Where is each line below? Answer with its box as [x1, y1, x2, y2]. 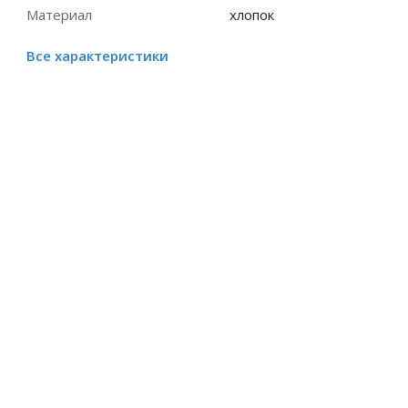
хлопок [229, 5, 274, 24]
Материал [26, 5, 92, 24]
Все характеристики [26, 46, 168, 65]
